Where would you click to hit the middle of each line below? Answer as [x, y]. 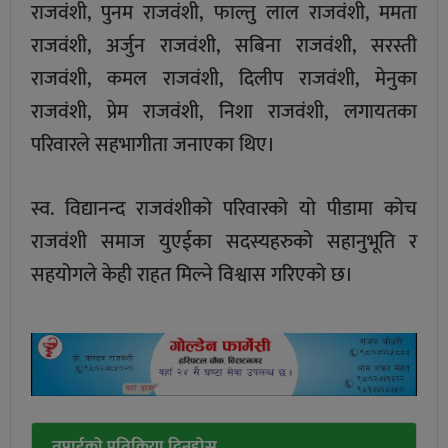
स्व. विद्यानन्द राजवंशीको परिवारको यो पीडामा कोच [224, 208]
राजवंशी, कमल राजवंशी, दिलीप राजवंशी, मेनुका [224, 78]
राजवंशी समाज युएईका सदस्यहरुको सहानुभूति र [224, 241]
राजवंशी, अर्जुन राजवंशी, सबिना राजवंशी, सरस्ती [224, 45]
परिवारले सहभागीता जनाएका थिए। [153, 144]
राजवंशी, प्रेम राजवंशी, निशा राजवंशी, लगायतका [224, 111]
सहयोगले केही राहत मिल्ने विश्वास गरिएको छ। [192, 274]
